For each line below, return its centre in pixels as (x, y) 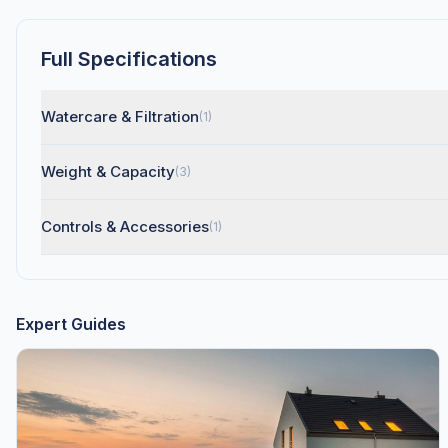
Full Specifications (129, 59)
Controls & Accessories (125, 226)
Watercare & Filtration (120, 116)
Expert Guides (71, 324)
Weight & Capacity (108, 171)
